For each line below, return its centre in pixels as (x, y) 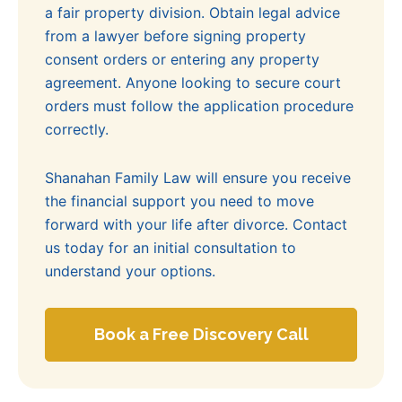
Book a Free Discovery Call (201, 335)
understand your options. (130, 271)
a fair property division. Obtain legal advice (192, 13)
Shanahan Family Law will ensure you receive (198, 178)
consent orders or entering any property (182, 60)
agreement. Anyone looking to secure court (193, 83)
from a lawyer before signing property (175, 36)
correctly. (77, 130)
